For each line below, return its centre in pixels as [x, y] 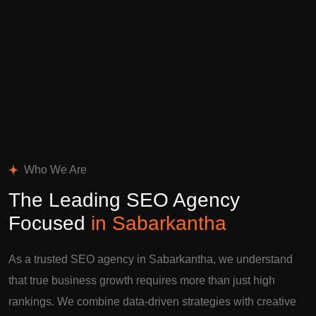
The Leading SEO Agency [124, 200]
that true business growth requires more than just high [142, 280]
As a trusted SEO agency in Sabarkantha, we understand [151, 259]
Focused [50, 223]
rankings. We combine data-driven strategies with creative [152, 301]
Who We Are [55, 169]
